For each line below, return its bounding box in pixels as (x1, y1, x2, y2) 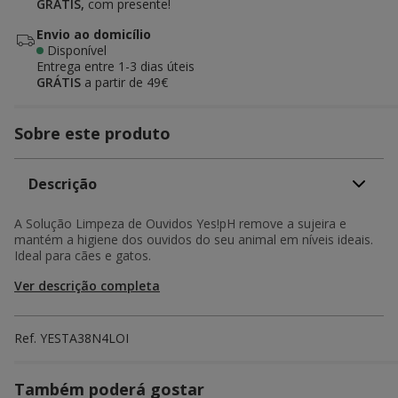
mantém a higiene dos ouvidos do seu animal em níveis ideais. (14, 230, 373, 248)
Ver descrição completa (14, 276, 160, 294)
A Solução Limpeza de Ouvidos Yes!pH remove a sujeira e (14, 214, 346, 232)
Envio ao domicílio (36, 25, 151, 43)
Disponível (47, 41, 107, 59)
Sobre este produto (14, 122, 171, 144)
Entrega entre (36, 57, 118, 75)
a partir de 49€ (84, 73, 168, 91)
